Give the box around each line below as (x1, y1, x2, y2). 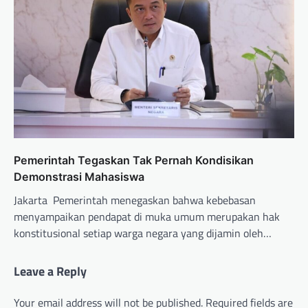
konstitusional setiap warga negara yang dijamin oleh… (14, 225, 272, 242)
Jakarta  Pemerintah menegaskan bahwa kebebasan (14, 192, 256, 209)
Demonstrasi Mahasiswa (14, 170, 144, 184)
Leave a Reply (14, 262, 87, 281)
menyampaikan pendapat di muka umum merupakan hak (14, 208, 280, 225)
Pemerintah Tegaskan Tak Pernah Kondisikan (14, 153, 254, 168)
